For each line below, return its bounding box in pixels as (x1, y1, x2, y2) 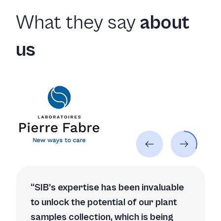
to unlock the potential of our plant (31, 196, 177, 208)
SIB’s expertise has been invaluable (35, 182, 184, 193)
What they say (16, 11, 140, 34)
